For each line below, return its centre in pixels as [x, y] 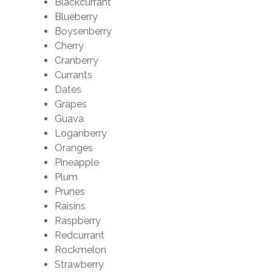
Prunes [70, 192]
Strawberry [79, 264]
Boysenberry [83, 31]
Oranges [74, 148]
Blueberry [76, 17]
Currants [73, 75]
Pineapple [77, 162]
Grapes [71, 104]
